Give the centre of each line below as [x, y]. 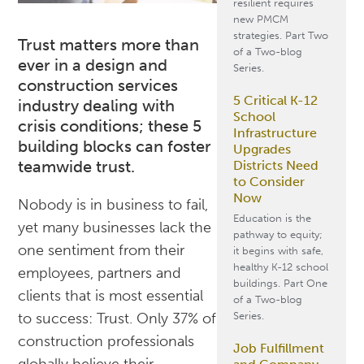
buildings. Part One [280, 283]
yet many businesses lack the [115, 228]
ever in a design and [93, 65]
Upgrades [262, 149]
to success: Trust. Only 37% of [117, 319]
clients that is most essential [111, 296]
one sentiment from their [102, 251]
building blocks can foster [115, 147]
